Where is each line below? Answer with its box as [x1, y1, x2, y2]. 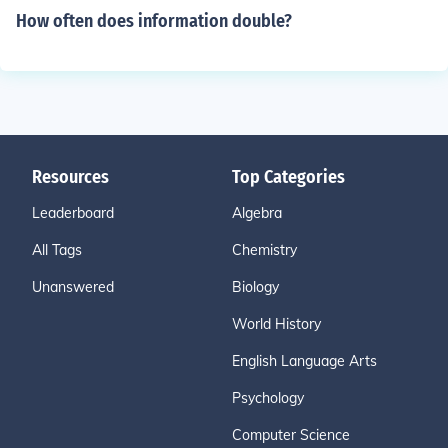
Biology [232, 278, 279, 296]
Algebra [232, 204, 282, 222]
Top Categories [232, 166, 345, 188]
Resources [32, 166, 109, 188]
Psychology [232, 389, 304, 407]
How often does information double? [16, 10, 292, 32]
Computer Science [232, 426, 350, 444]
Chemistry [232, 241, 297, 259]
